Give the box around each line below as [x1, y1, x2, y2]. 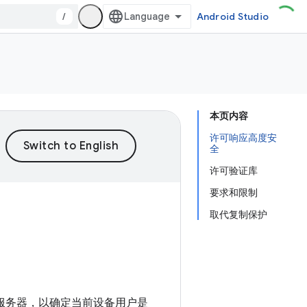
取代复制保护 [210, 208, 267, 221]
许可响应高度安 [210, 132, 277, 144]
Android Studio [196, 10, 269, 23]
